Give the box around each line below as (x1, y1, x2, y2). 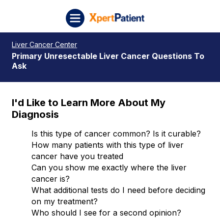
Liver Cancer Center (12, 40, 77, 49)
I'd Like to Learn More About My (12, 96, 165, 109)
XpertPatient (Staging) (9, 12, 91, 23)
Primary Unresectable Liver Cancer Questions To (12, 51, 204, 61)
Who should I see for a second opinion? (31, 207, 181, 218)
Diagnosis (12, 108, 59, 120)
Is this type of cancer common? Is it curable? (31, 128, 201, 138)
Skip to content (9, 7, 58, 16)
